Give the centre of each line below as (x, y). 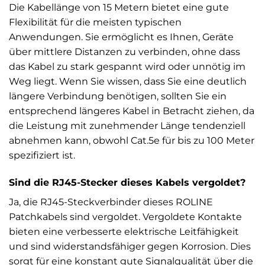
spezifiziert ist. (42, 156)
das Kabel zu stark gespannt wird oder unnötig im (127, 67)
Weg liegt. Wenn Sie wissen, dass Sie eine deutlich (128, 82)
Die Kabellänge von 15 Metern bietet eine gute (119, 8)
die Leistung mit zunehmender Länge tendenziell (127, 126)
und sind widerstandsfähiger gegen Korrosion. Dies (130, 247)
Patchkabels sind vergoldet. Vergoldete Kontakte (125, 217)
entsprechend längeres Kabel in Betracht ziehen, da (132, 111)
